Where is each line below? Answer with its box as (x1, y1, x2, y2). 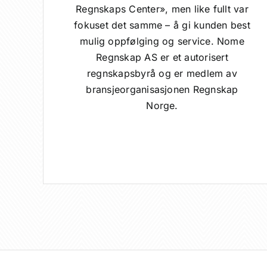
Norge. (146, 99, 178, 111)
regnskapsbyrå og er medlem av (87, 67, 237, 79)
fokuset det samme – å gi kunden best (74, 18, 250, 31)
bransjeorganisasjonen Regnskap (86, 83, 238, 95)
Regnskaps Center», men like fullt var (76, 2, 249, 15)
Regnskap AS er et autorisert (96, 51, 228, 63)
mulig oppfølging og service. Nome (80, 35, 244, 47)
